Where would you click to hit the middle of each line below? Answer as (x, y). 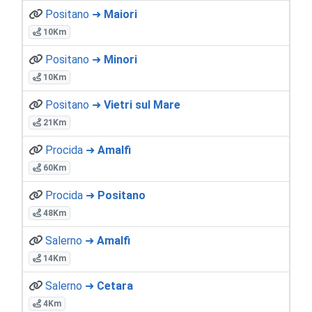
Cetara (115, 286)
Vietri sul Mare (142, 104)
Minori (120, 59)
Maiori (120, 14)
